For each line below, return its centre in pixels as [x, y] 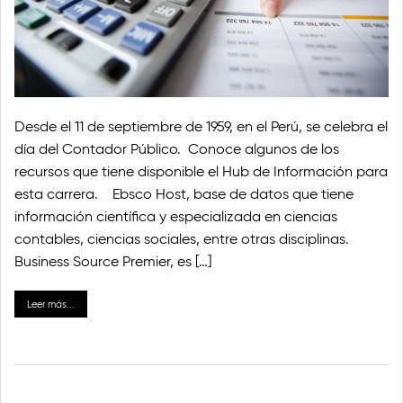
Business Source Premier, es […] [113, 261]
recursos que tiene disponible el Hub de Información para [201, 171]
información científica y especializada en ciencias [176, 216]
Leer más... [51, 304]
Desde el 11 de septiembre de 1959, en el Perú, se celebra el [201, 126]
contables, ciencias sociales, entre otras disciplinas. [182, 238]
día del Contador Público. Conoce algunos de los [177, 148]
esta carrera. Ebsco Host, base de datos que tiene [184, 193]
